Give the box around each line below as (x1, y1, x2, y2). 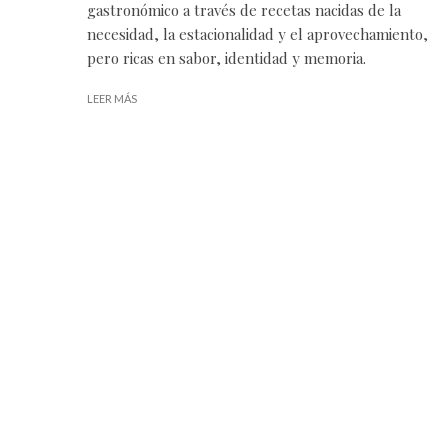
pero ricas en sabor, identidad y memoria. (87, 48, 366, 69)
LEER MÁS (87, 92, 137, 106)
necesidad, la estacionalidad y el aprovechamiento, (87, 24, 428, 45)
